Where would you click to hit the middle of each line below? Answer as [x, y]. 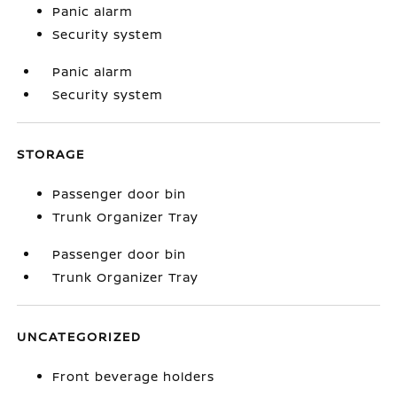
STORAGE [51, 154]
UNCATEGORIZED [80, 336]
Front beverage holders [134, 376]
